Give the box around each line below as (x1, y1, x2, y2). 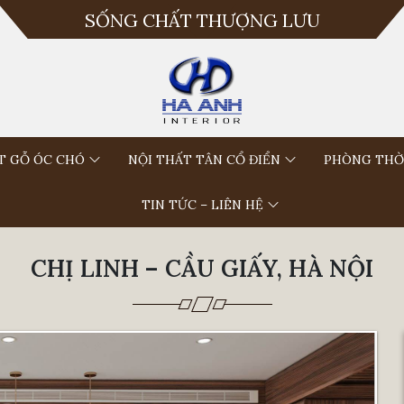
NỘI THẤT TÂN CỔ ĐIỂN (127, 151, 280, 168)
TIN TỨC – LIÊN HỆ (141, 196, 263, 213)
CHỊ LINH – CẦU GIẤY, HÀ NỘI (31, 252, 373, 283)
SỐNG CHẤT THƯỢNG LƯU (84, 9, 320, 32)
